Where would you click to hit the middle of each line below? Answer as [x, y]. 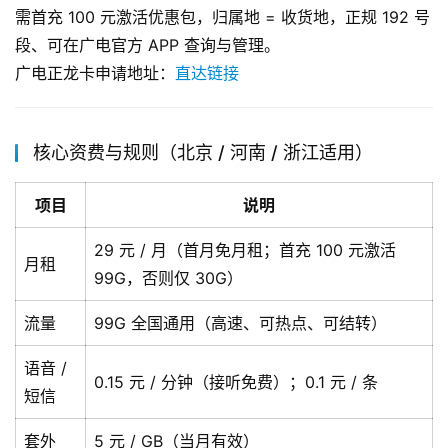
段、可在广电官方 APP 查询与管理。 [147, 45]
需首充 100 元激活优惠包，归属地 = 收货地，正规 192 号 [222, 17]
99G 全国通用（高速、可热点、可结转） [240, 323]
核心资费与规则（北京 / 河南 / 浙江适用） [203, 153]
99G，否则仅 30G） [168, 278]
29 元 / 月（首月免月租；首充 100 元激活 [245, 250]
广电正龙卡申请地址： [95, 73]
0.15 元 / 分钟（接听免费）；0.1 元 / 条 [236, 382]
